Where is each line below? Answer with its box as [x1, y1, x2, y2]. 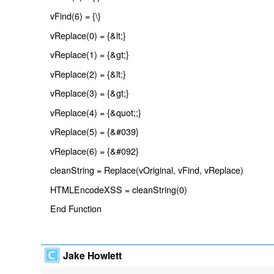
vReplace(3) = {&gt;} [50, 86, 130, 100]
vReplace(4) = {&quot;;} [50, 105, 142, 119]
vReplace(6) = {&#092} [50, 144, 139, 157]
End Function [50, 202, 102, 215]
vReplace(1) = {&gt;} [50, 48, 130, 61]
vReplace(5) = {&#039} [50, 125, 139, 138]
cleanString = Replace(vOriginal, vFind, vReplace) [50, 163, 244, 177]
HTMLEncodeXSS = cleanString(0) [50, 182, 188, 196]
